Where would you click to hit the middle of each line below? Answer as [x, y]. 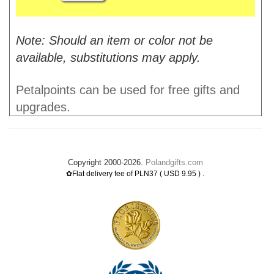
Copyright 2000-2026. [107, 162]
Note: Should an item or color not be [114, 40]
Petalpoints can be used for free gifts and [128, 90]
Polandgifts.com [174, 162]
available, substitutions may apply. [108, 57]
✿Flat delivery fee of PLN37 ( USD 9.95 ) [134, 174]
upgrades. [43, 107]
